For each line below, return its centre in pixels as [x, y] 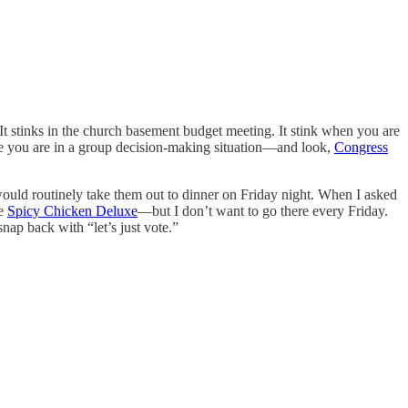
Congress [361, 148]
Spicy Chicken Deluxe [72, 211]
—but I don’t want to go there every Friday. [263, 211]
